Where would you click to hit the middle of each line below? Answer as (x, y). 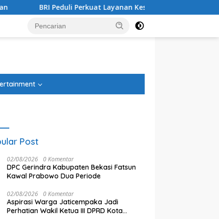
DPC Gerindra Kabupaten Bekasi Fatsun (72, 167)
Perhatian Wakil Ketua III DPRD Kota (65, 211)
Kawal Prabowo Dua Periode (54, 176)
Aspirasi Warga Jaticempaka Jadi (63, 202)
